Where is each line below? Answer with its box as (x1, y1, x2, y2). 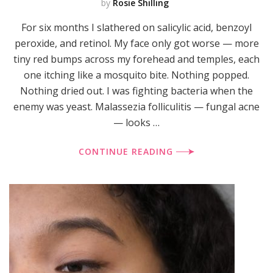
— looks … (113, 115, 160, 129)
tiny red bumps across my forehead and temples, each (13, 52, 260, 66)
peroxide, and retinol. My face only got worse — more (14, 36, 259, 50)
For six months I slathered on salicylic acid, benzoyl (21, 20, 252, 34)
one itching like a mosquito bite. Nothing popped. (24, 68, 249, 82)
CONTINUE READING (79, 145, 176, 157)
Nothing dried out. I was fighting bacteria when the (20, 83, 253, 97)
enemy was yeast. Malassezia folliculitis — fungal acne (13, 99, 260, 113)
